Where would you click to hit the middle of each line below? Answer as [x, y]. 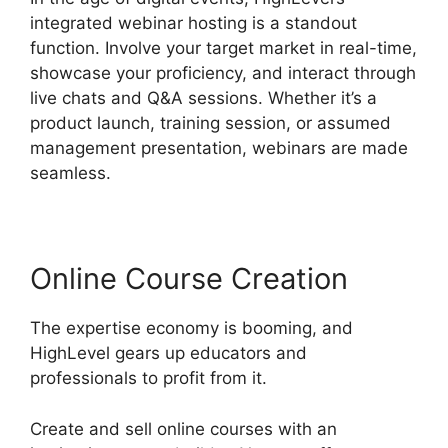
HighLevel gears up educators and [168, 353]
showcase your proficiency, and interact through [223, 73]
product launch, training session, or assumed [210, 123]
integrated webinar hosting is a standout [193, 23]
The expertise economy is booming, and [191, 328]
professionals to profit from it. [148, 378]
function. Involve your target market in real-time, [223, 48]
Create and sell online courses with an [183, 428]
